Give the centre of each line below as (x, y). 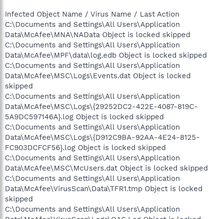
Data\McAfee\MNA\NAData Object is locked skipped (98, 34)
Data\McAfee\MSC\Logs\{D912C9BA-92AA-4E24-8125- (102, 137)
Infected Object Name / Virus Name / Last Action (92, 14)
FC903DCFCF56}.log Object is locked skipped (85, 147)
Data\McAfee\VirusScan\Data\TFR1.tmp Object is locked (104, 188)
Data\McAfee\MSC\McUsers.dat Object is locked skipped (106, 168)
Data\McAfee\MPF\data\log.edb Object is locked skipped (106, 55)
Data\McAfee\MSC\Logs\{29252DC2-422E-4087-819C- (101, 106)
